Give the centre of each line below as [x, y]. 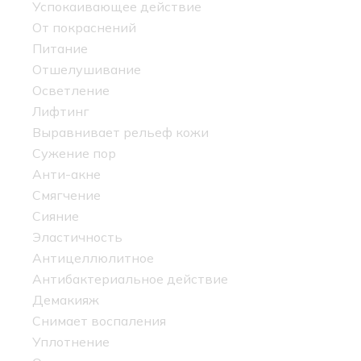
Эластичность [77, 237]
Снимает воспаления [99, 321]
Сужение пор [74, 154]
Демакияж [66, 300]
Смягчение [66, 195]
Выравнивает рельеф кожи [120, 133]
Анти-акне [66, 174]
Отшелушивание [87, 70]
